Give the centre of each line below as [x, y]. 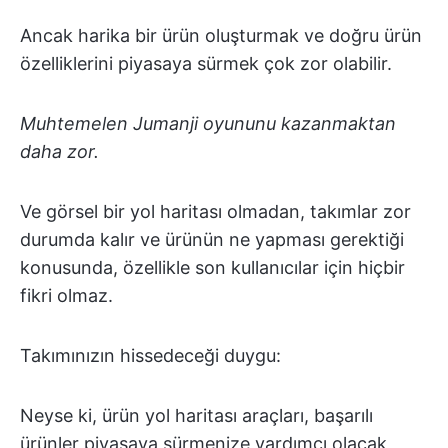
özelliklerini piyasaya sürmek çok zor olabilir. [206, 64]
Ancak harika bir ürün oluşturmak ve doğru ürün [221, 36]
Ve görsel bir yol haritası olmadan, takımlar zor [215, 212]
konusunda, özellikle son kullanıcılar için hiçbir [212, 268]
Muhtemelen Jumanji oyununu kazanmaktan [208, 124]
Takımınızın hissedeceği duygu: [150, 356]
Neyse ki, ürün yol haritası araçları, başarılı [196, 416]
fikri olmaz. [66, 296]
